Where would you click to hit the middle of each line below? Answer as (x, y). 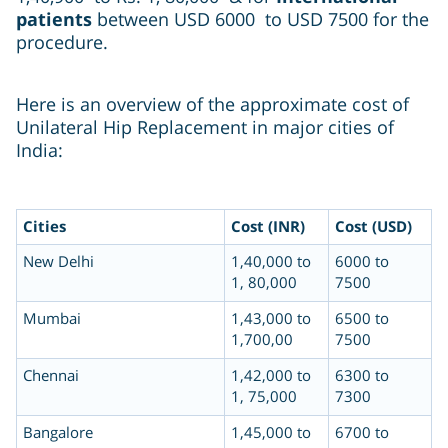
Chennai (51, 375)
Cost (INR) (268, 226)
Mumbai (52, 318)
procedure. (62, 42)
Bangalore (58, 432)
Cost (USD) (373, 226)
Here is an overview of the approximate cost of (212, 104)
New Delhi (58, 261)
